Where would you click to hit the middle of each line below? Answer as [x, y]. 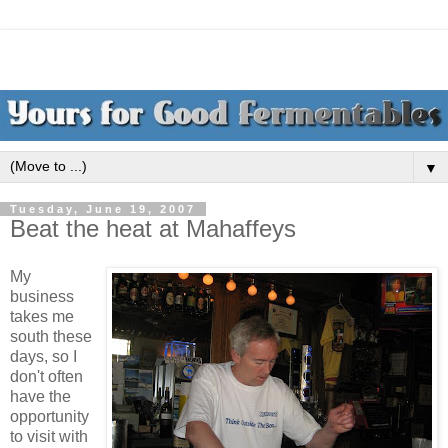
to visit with [49, 436]
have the [40, 396]
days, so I [43, 356]
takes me [42, 316]
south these [51, 336]
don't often [46, 376]
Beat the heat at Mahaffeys [153, 229]
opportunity [49, 416]
